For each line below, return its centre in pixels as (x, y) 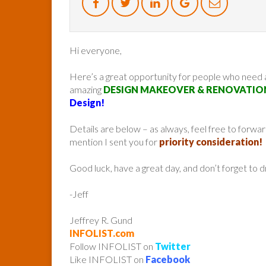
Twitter (173, 246)
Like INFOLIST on (107, 259)
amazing (86, 89)
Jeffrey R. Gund (101, 220)
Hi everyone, (96, 50)
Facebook (168, 259)
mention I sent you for (114, 141)
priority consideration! (211, 141)
